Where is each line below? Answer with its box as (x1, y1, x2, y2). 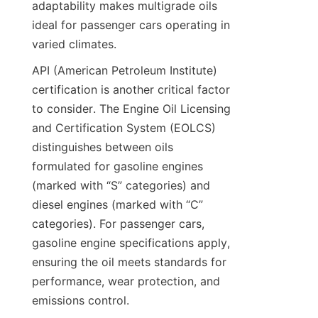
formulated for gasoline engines (32, 159, 203, 174)
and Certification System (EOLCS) (32, 121, 216, 136)
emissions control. (32, 293, 129, 308)
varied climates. (32, 37, 116, 52)
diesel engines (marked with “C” (32, 197, 203, 212)
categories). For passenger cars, (32, 216, 204, 231)
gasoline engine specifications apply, (32, 236, 230, 251)
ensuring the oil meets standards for (32, 255, 226, 270)
